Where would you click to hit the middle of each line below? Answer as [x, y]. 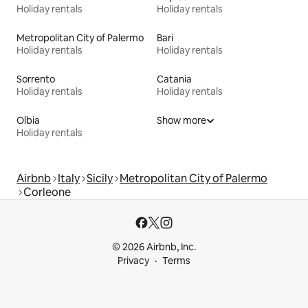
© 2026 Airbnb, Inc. [154, 247]
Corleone [47, 192]
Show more [181, 120]
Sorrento [36, 79]
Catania [174, 79]
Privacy [133, 261]
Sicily [100, 178]
